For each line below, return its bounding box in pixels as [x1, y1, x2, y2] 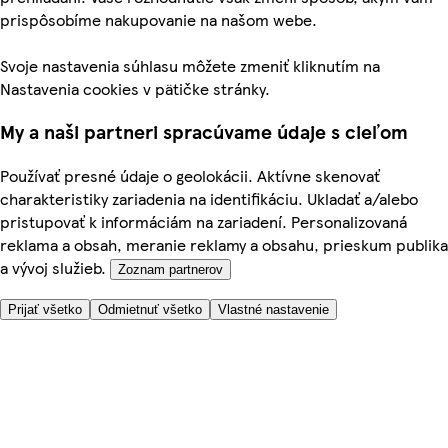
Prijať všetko [8, 302, 82, 317]
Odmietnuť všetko [98, 302, 202, 317]
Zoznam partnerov [118, 262, 223, 277]
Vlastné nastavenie [218, 302, 329, 317]
